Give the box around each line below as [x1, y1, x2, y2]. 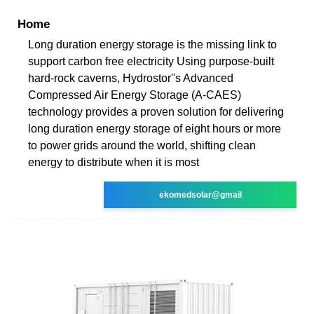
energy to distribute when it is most [28, 156, 199, 168]
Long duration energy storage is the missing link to [28, 38, 277, 50]
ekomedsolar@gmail [158, 189, 242, 200]
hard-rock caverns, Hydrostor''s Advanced [28, 71, 233, 84]
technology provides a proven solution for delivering [28, 105, 284, 118]
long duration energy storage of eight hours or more [28, 122, 281, 135]
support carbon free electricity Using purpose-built [28, 55, 274, 67]
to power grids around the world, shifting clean [28, 139, 256, 151]
